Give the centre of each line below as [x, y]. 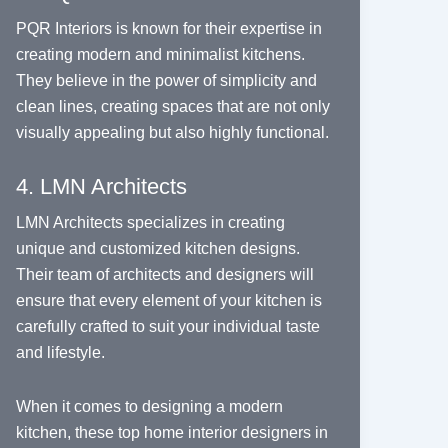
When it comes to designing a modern [149, 407]
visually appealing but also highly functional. [172, 133]
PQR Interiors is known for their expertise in [168, 29]
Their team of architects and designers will [164, 275]
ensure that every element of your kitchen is [168, 301]
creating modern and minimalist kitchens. [160, 55]
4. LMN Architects [101, 187]
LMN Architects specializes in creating [150, 223]
